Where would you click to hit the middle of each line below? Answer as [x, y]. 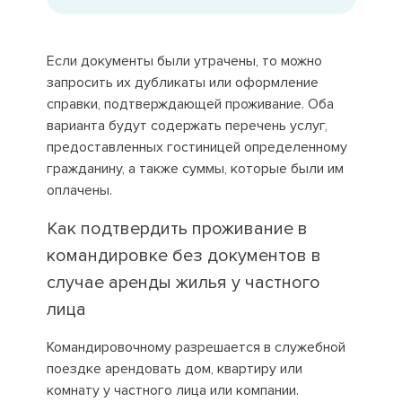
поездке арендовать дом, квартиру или [174, 369]
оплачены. [79, 190]
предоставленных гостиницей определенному [197, 147]
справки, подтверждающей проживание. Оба [190, 104]
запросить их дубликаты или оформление [182, 83]
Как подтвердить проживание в [177, 229]
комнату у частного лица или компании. [172, 390]
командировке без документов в [184, 256]
